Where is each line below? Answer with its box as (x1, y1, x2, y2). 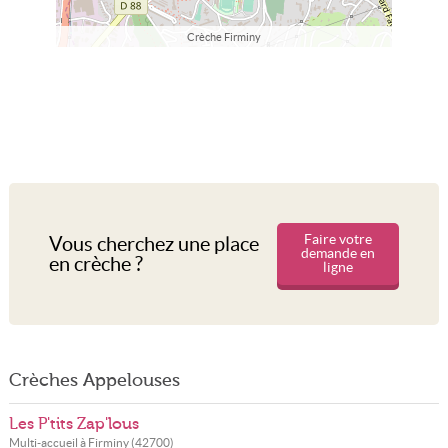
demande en (300, 246, 375, 261)
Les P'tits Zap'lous (8, 415, 139, 433)
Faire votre (303, 232, 372, 247)
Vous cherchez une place (48, 233, 259, 255)
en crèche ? (48, 253, 143, 275)
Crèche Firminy (186, 31, 261, 44)
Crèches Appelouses (8, 370, 180, 390)
